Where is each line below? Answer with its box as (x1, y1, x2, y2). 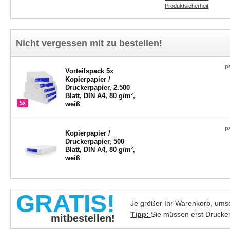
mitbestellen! (51, 213, 115, 224)
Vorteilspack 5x (65, 67, 114, 75)
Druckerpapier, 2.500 (65, 84, 130, 91)
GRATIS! (16, 190, 115, 217)
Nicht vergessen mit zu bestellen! (16, 38, 162, 48)
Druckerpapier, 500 (65, 138, 125, 145)
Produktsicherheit (165, 3, 209, 9)
